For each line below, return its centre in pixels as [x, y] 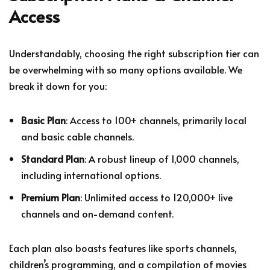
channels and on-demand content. [97, 213]
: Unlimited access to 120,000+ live [156, 197]
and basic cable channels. [77, 136]
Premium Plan [51, 197]
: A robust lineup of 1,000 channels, [162, 158]
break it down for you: [58, 85]
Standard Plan [53, 158]
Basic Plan [43, 120]
